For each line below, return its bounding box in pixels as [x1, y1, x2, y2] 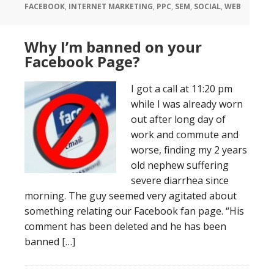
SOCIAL [194, 1, 221, 12]
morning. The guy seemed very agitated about [24, 189, 237, 202]
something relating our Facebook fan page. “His [24, 204, 244, 218]
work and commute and [131, 128, 239, 141]
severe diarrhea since [131, 174, 229, 187]
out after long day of [131, 113, 226, 126]
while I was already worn [131, 97, 243, 111]
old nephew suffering [131, 158, 229, 172]
